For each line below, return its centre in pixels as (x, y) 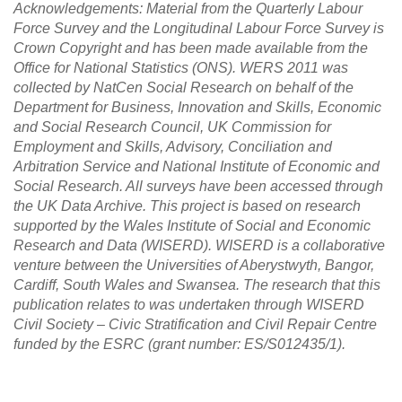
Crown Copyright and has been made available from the (191, 48)
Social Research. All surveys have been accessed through (198, 186)
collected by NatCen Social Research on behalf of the (184, 87)
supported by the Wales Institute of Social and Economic (192, 225)
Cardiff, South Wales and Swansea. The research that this (197, 284)
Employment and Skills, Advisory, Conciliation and (173, 146)
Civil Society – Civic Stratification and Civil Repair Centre (195, 324)
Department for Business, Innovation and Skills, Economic (197, 107)
